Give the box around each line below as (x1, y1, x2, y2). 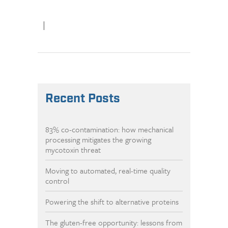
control (45, 175, 69, 187)
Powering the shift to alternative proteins (45, 196, 179, 208)
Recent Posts (45, 91, 120, 107)
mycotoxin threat (45, 144, 101, 156)
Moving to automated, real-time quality (45, 165, 170, 177)
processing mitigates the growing (45, 134, 151, 146)
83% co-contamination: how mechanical (45, 124, 174, 135)
